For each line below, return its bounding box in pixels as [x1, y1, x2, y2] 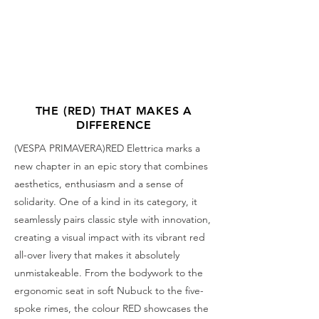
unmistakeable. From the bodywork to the [14, 266, 203, 279]
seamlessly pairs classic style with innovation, [14, 212, 211, 226]
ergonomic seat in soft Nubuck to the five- [14, 283, 204, 297]
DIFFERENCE [75, 117, 152, 132]
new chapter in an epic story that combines [14, 159, 208, 172]
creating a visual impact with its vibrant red [14, 230, 205, 244]
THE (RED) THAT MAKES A [35, 103, 193, 117]
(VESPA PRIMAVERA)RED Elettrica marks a [14, 141, 200, 155]
